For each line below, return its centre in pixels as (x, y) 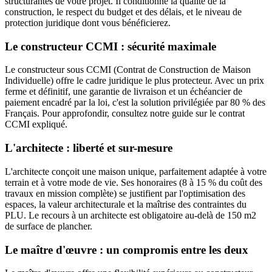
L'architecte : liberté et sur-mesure (89, 148)
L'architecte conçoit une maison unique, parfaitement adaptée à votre (136, 171)
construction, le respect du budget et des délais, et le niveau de (123, 12)
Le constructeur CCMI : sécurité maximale (110, 46)
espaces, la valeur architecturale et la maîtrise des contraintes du (126, 204)
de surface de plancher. (49, 226)
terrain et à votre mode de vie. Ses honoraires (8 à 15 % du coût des (134, 182)
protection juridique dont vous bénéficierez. (88, 23)
